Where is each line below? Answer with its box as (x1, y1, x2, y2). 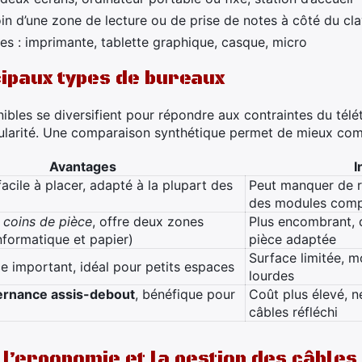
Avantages (48, 158, 116, 175)
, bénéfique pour (135, 286, 235, 302)
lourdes (249, 267, 294, 284)
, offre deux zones (92, 213, 204, 229)
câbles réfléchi (249, 304, 338, 320)
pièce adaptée (249, 231, 336, 247)
